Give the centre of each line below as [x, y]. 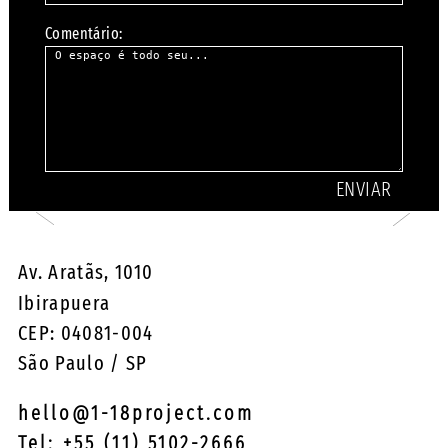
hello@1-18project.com [135, 413]
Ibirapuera [64, 302]
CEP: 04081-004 [85, 332]
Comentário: [83, 34]
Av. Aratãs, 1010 [85, 272]
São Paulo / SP [82, 362]
